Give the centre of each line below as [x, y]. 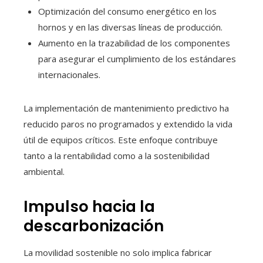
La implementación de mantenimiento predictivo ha [126, 108]
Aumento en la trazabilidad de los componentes [134, 43]
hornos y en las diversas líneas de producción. [130, 27]
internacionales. [69, 75]
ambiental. [44, 172]
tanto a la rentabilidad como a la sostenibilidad [117, 156]
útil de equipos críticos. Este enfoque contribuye [121, 140]
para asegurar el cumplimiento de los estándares [137, 59]
